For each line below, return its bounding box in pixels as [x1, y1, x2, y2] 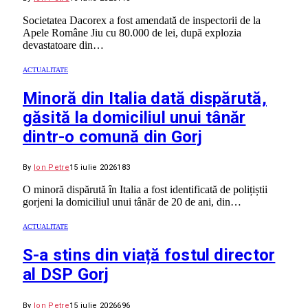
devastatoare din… [23, 38, 104, 51]
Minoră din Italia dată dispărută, [23, 88, 267, 108]
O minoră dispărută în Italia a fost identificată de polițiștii [23, 184, 267, 196]
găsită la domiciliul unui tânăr [23, 107, 246, 127]
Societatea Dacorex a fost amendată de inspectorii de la [23, 14, 261, 26]
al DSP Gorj [23, 265, 109, 285]
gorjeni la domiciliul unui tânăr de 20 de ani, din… [23, 196, 241, 208]
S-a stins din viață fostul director [23, 245, 276, 265]
